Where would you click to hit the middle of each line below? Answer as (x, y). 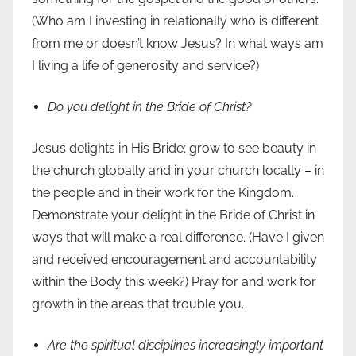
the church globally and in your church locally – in (178, 171)
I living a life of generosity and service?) (145, 66)
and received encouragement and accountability (174, 260)
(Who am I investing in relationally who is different (175, 21)
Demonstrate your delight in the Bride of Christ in (173, 215)
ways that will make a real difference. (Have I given (178, 238)
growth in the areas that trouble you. (138, 304)
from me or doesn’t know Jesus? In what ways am (178, 44)
